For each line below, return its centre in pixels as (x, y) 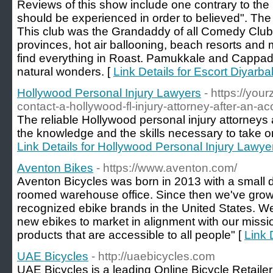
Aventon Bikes (55, 168)
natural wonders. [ (65, 72)
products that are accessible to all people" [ (131, 235)
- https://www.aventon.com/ (167, 168)
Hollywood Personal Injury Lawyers (109, 93)
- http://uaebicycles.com (153, 256)
